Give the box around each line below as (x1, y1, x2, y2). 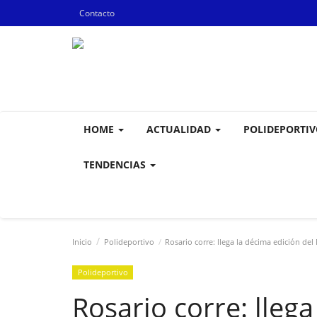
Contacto (79, 7, 115, 19)
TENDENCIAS (83, 158, 149, 171)
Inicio (72, 236, 92, 247)
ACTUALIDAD (146, 122, 214, 136)
